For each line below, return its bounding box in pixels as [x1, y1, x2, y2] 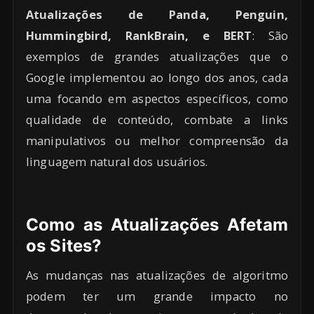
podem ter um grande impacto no [26, 287, 288, 304]
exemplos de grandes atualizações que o [26, 48, 288, 64]
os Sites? [26, 235, 102, 256]
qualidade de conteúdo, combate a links [26, 111, 288, 128]
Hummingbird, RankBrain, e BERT [26, 27, 252, 43]
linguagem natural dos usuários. [26, 153, 208, 170]
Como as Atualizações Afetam [26, 214, 288, 235]
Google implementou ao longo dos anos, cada [26, 69, 288, 86]
